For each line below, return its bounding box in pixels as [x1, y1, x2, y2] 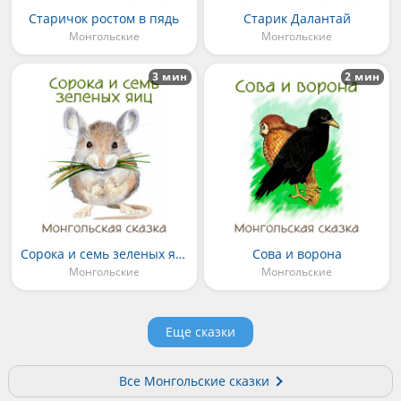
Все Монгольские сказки [119, 371, 270, 389]
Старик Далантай [243, 10, 351, 28]
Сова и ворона [252, 244, 342, 262]
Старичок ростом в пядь [29, 10, 180, 28]
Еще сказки [165, 322, 235, 340]
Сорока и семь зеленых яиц [175, 244, 186, 262]
